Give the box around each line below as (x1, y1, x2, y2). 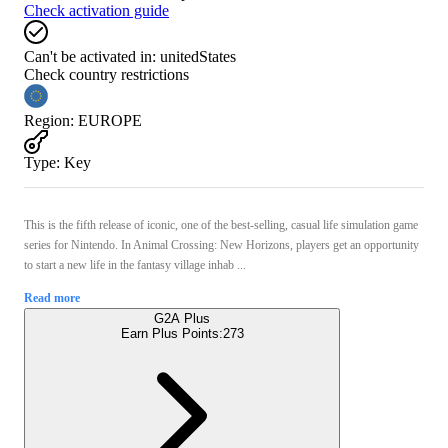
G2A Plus (154, 310, 210, 326)
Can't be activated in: (24, 47, 156, 65)
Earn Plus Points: (120, 325, 223, 341)
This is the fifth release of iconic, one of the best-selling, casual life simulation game (24, 217, 418, 232)
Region (24, 111, 70, 129)
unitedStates (160, 47, 236, 65)
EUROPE (78, 111, 142, 129)
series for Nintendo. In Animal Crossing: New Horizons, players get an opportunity (24, 237, 419, 252)
